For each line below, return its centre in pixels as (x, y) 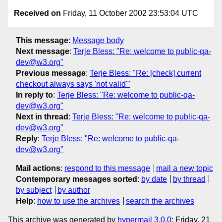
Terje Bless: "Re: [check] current (145, 73)
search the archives (160, 201)
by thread (189, 179)
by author (74, 190)
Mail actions (38, 168)
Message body (98, 40)
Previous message (51, 73)
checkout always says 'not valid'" (73, 84)
